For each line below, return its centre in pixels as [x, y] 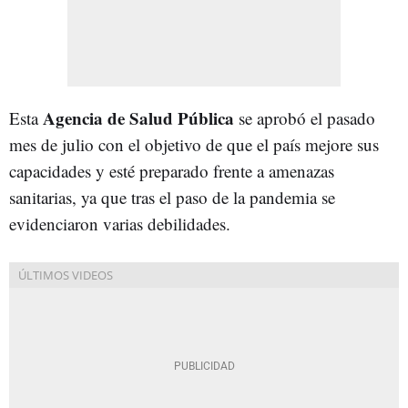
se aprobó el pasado [305, 117]
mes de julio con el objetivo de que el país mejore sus [194, 144]
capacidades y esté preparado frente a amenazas [172, 170]
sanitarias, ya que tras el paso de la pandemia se [172, 197]
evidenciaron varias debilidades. [120, 223]
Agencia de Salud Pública [138, 117]
